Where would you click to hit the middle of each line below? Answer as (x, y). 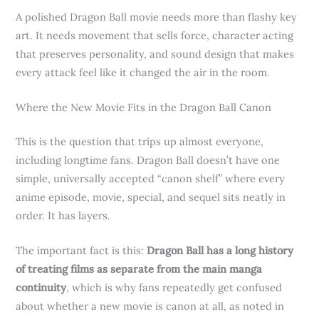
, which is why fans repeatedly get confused (174, 288)
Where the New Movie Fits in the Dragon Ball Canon (144, 107)
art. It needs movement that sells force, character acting (155, 35)
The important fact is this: (82, 251)
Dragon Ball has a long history (220, 251)
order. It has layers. (63, 215)
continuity (41, 288)
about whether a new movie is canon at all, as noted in (150, 306)
